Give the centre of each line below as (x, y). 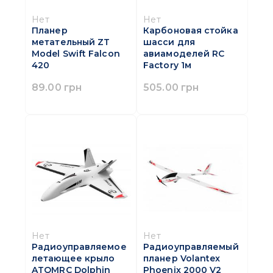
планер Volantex (182, 259)
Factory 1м (167, 66)
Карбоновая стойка (191, 31)
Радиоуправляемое (79, 247)
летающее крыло (73, 259)
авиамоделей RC (184, 54)
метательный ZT (71, 42)
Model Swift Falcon (76, 54)
